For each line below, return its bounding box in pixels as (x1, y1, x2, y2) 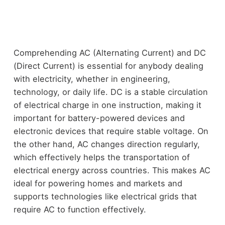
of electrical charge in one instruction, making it (13, 99, 201, 110)
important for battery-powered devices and (13, 113, 185, 123)
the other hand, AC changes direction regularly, (13, 139, 200, 149)
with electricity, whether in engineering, (13, 73, 170, 84)
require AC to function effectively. (13, 204, 146, 214)
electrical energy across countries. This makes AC (13, 165, 210, 175)
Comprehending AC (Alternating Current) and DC (13, 47, 206, 58)
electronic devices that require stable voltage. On (13, 126, 208, 136)
